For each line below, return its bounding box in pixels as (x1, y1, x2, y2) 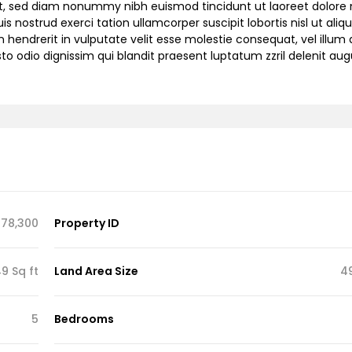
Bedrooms (54, 311, 114, 327)
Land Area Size (54, 263, 138, 279)
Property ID (54, 215, 119, 231)
